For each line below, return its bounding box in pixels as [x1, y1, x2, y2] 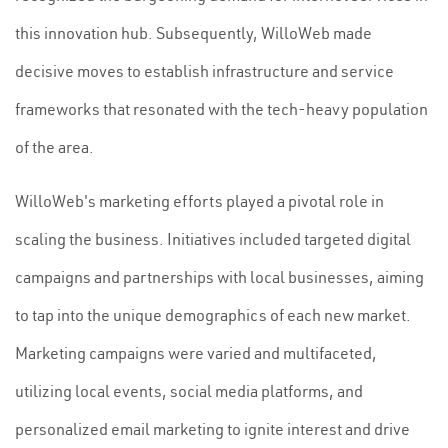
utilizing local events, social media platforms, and [15, 381, 363, 401]
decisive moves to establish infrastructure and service [15, 61, 394, 81]
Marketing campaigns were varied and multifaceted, [15, 343, 377, 363]
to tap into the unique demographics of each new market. [15, 305, 411, 325]
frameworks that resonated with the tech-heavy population [15, 99, 428, 119]
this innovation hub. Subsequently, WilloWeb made [15, 23, 372, 43]
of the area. [15, 137, 94, 157]
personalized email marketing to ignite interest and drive [15, 419, 410, 439]
